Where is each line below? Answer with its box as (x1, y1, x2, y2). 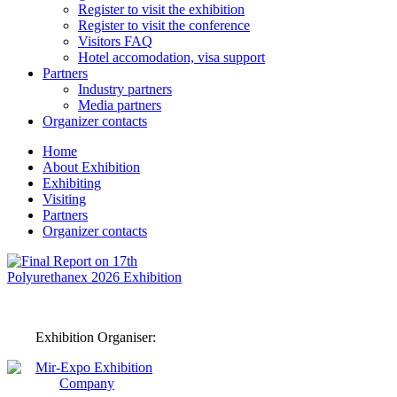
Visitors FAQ (78, 34, 152, 50)
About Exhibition (43, 160, 140, 175)
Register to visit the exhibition (78, 2, 245, 18)
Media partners (78, 97, 161, 113)
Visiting (43, 191, 86, 207)
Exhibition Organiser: (35, 330, 156, 346)
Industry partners (78, 82, 172, 97)
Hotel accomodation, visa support (78, 50, 265, 66)
